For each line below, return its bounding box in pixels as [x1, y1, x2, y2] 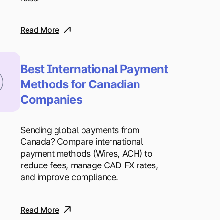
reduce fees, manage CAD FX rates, [20, 160, 158, 171]
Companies [20, 92, 82, 107]
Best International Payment [20, 61, 168, 76]
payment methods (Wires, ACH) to [20, 148, 153, 159]
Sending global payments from [20, 125, 139, 136]
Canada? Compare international [20, 137, 143, 147]
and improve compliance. [20, 172, 119, 183]
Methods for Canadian [20, 77, 140, 91]
